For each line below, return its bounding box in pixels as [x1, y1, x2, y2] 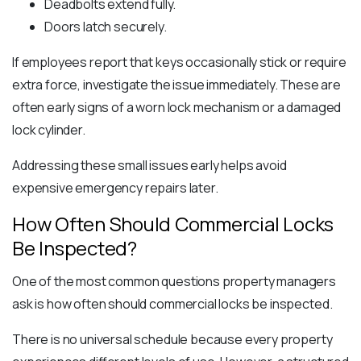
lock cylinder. [12, 121, 85, 139]
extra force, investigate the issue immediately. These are [12, 76, 341, 94]
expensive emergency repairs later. [12, 179, 218, 197]
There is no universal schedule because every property [12, 330, 333, 349]
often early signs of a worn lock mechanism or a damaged [12, 98, 342, 117]
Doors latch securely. [44, 18, 167, 36]
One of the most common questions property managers [12, 272, 336, 291]
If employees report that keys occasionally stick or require [12, 53, 346, 72]
